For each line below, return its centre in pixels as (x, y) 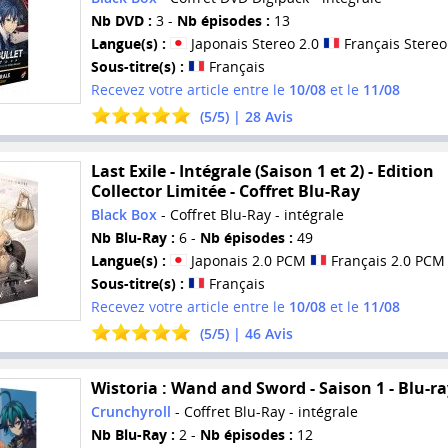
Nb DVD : (121, 21)
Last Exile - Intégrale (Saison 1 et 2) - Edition (262, 171)
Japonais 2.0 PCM (248, 261)
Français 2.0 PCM (385, 261)
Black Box (123, 215)
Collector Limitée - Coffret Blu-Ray (225, 191)
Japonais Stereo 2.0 (254, 44)
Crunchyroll (130, 411)
